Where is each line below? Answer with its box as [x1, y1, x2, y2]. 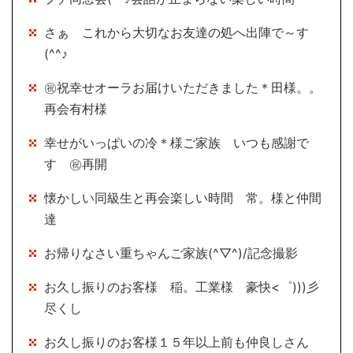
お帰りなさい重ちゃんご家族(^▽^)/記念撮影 [44, 244, 298, 261]
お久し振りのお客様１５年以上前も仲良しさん [44, 333, 309, 350]
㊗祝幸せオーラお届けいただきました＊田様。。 [44, 79, 321, 95]
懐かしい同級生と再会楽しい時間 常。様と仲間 [44, 189, 321, 206]
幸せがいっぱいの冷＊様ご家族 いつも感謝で [44, 134, 309, 150]
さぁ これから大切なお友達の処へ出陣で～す [44, 24, 309, 40]
